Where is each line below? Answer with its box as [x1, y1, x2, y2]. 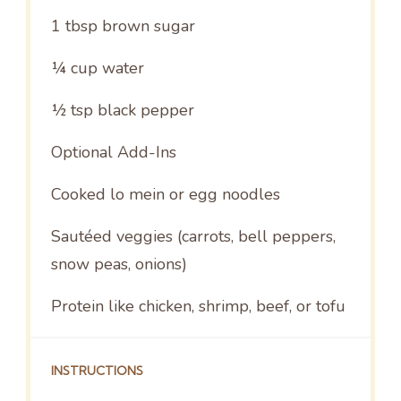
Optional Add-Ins [50, 141, 176, 164]
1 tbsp [50, 15, 98, 38]
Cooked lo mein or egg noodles [50, 183, 280, 206]
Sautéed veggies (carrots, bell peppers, [50, 226, 336, 248]
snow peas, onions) [50, 253, 187, 276]
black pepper [92, 99, 194, 122]
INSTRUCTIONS [50, 363, 143, 379]
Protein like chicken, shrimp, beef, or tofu [50, 295, 346, 318]
